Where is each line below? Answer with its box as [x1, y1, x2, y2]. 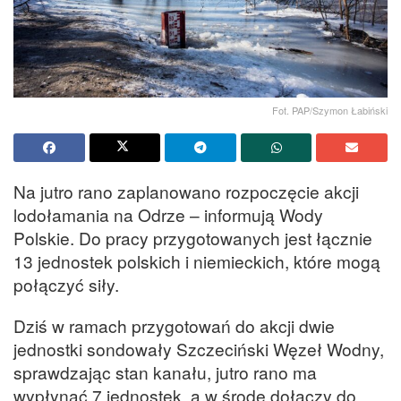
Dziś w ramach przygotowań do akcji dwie [13, 312, 335, 337]
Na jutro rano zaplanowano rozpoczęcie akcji [13, 179, 359, 204]
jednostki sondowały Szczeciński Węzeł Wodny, [13, 336, 384, 361]
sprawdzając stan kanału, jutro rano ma [13, 359, 317, 384]
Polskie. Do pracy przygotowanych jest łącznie [13, 226, 372, 251]
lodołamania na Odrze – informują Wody [13, 202, 323, 227]
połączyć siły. [13, 272, 119, 297]
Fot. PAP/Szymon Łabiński [272, 103, 388, 118]
